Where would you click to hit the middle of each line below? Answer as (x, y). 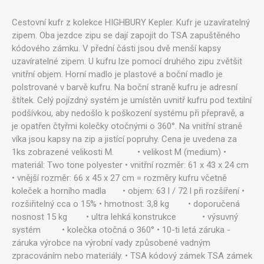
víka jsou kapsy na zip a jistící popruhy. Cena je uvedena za (124, 139)
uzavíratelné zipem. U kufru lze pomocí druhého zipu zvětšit (127, 61)
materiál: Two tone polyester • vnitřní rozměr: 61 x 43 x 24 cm (130, 165)
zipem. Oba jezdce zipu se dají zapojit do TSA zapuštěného (126, 35)
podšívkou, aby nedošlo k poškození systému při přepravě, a (128, 113)
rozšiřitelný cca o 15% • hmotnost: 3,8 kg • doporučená (126, 204)
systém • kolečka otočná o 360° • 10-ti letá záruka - (121, 230)
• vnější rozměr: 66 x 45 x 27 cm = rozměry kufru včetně (119, 178)
